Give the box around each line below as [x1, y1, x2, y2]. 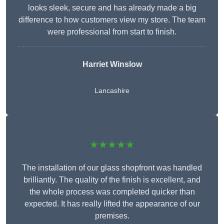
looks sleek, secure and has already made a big [27, 3, 196, 12]
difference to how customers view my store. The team [18, 15, 205, 24]
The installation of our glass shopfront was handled [22, 163, 202, 172]
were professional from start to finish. [47, 27, 176, 36]
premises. [94, 211, 129, 220]
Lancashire [94, 86, 129, 95]
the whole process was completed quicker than [29, 187, 195, 196]
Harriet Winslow [82, 60, 142, 69]
